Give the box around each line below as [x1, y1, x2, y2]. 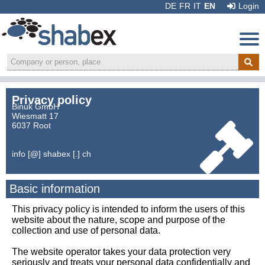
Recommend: [93, 248, 147, 257]
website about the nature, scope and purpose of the [12, 215, 225, 225]
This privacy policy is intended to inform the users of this [12, 204, 245, 214]
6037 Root [12, 121, 51, 130]
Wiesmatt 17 [12, 111, 59, 121]
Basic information [9, 182, 100, 195]
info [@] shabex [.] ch [12, 149, 91, 159]
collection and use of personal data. [12, 225, 160, 235]
